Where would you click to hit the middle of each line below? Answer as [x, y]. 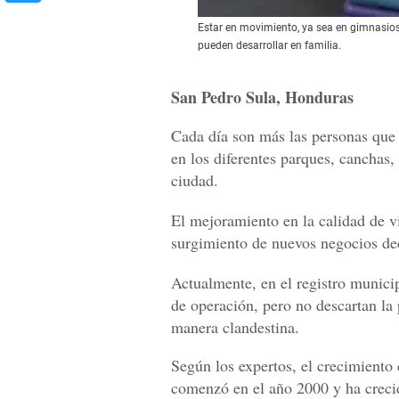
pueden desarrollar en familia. [269, 46]
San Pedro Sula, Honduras [262, 98]
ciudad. [195, 180]
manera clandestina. [235, 327]
